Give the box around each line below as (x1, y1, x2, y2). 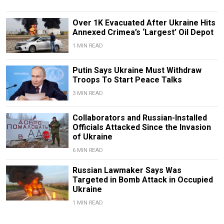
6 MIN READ (72, 147, 103, 153)
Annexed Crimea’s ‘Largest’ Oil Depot (72, 27, 213, 37)
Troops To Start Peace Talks (72, 74, 182, 84)
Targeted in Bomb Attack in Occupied (72, 175, 213, 184)
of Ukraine (72, 132, 112, 141)
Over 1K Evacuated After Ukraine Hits (72, 17, 215, 27)
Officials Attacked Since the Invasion (72, 122, 211, 132)
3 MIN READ (72, 89, 103, 96)
